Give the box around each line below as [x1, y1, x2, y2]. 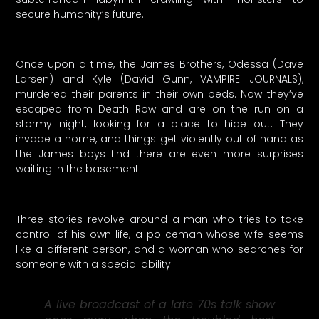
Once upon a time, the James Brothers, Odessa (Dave [16, 57, 303, 72]
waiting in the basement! [16, 162, 142, 177]
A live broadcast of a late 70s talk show [44, 296, 275, 313]
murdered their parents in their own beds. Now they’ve [16, 87, 303, 102]
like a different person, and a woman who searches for [16, 241, 303, 256]
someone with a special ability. [16, 256, 174, 271]
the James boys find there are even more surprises [16, 147, 303, 162]
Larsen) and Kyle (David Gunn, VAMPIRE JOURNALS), [16, 72, 303, 87]
